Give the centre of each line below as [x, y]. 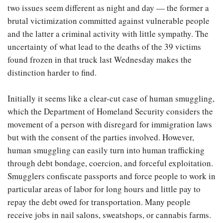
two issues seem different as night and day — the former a [108, 8]
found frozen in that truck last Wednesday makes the [100, 59]
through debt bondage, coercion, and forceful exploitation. [110, 163]
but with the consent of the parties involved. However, [101, 137]
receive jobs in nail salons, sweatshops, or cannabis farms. [109, 215]
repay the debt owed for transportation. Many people [99, 202]
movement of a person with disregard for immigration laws [110, 124]
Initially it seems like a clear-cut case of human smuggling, [111, 98]
